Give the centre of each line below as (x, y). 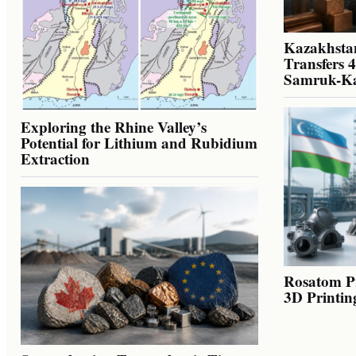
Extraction (55, 158)
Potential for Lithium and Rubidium (139, 142)
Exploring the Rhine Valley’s (114, 126)
